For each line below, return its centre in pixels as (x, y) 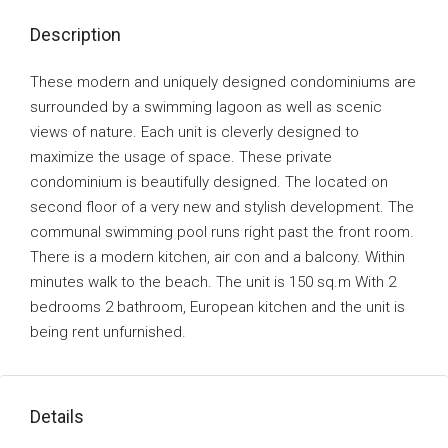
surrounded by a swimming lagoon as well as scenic (206, 107)
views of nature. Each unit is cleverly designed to (194, 132)
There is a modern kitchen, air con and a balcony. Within (217, 257)
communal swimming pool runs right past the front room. (222, 232)
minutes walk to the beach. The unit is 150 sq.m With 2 (213, 282)
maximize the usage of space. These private (181, 157)
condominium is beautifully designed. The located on (209, 182)
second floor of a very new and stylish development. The (222, 207)
